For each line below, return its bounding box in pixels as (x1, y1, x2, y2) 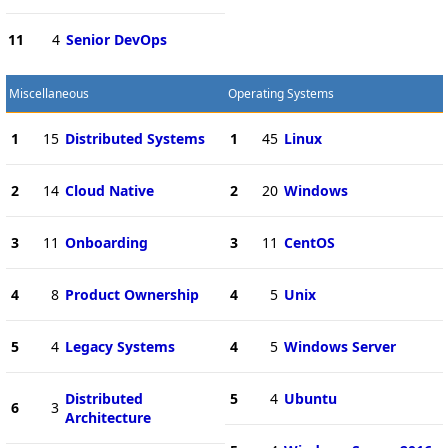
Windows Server (283, 336, 396, 356)
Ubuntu (283, 388, 337, 408)
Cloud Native (64, 180, 154, 200)
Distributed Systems (64, 128, 205, 148)
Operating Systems (227, 84, 334, 102)
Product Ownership (64, 284, 199, 304)
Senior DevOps (65, 29, 167, 49)
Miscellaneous (8, 84, 89, 102)
